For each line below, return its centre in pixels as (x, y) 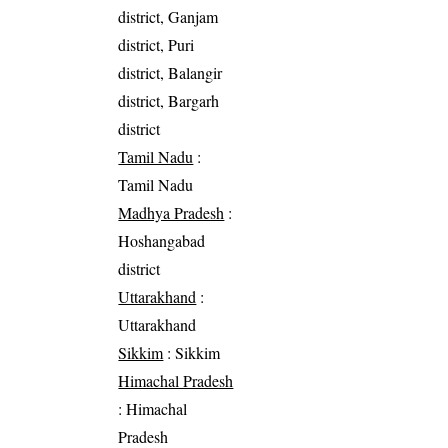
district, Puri (156, 45)
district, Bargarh (169, 101)
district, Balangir (170, 73)
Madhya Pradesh (171, 213)
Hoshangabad (162, 241)
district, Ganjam (168, 17)
